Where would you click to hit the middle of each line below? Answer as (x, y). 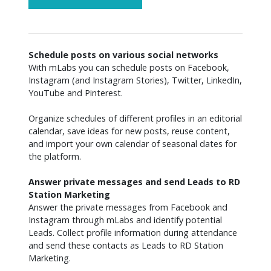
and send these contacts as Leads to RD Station (126, 245)
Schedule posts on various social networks (123, 54)
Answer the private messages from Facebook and (128, 207)
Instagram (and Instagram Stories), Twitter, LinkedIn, (135, 80)
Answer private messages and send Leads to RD (134, 181)
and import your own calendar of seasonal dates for (132, 143)
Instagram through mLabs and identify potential (125, 220)
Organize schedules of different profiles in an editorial (135, 118)
